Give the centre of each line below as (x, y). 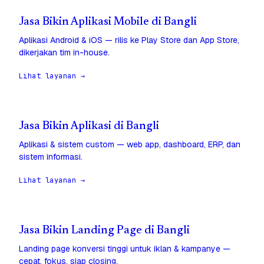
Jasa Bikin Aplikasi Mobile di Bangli (108, 22)
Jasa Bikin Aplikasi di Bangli (89, 127)
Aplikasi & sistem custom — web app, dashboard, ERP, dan (130, 145)
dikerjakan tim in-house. (64, 53)
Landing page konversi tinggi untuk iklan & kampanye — (125, 249)
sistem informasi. (51, 157)
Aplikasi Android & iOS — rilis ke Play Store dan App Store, (129, 40)
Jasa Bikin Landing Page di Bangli (104, 231)
